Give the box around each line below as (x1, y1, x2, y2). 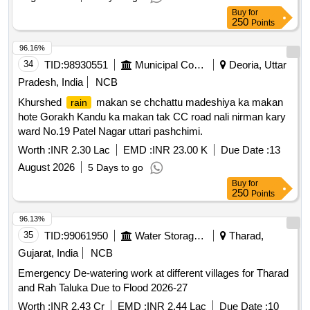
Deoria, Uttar (226, 59, 286, 71)
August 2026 (18, 161, 75, 174)
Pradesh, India (18, 76, 83, 89)
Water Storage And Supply (194, 230, 204, 242)
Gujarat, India (18, 247, 78, 259)
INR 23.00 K (152, 144, 208, 156)
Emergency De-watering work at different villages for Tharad (18, 267, 289, 280)
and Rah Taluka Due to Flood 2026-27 (18, 282, 188, 294)
